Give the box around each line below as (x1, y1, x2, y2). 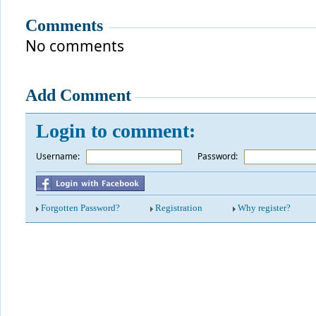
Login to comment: (36, 120, 195, 142)
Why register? (238, 202, 291, 214)
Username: (36, 150, 80, 162)
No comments (25, 36, 124, 56)
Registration (155, 202, 202, 214)
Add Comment (25, 86, 131, 104)
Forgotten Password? (41, 202, 120, 214)
